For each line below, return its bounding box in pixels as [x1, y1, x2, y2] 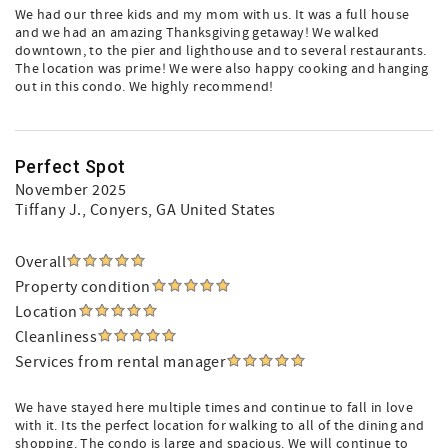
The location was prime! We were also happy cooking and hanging [15, 60, 429, 78]
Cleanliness [15, 327, 98, 347]
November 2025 [15, 180, 127, 200]
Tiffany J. [15, 200, 82, 220]
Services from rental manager [15, 352, 227, 372]
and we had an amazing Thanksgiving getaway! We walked [15, 24, 380, 42]
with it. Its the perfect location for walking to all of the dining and [15, 417, 425, 435]
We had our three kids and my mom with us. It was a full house [15, 6, 410, 24]
